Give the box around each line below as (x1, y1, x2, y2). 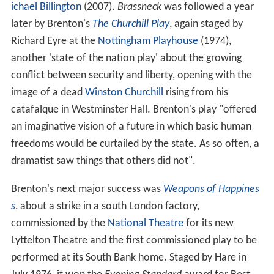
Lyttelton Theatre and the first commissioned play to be (10, 234, 257, 246)
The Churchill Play (92, 18, 169, 30)
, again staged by (169, 18, 243, 30)
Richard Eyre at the (10, 35, 98, 47)
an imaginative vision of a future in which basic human (10, 120, 251, 133)
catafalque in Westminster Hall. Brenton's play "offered (10, 103, 256, 116)
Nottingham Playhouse (97, 35, 198, 47)
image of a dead (10, 86, 85, 98)
